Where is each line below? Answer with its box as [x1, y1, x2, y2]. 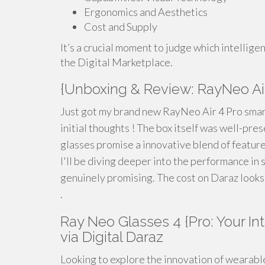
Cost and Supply [84, 20, 157, 33]
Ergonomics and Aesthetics [84, 5, 208, 18]
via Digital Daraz [60, 228, 163, 245]
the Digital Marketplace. [60, 56, 173, 69]
